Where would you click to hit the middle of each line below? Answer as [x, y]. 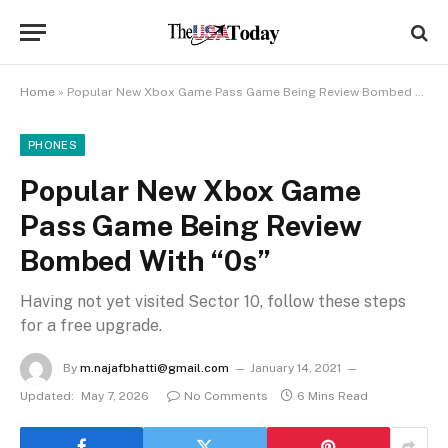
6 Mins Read [332, 396]
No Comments [226, 396]
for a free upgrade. [91, 325]
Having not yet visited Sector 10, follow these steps [213, 301]
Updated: [47, 396]
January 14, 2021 [295, 368]
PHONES [52, 145]
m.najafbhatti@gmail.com [154, 368]
